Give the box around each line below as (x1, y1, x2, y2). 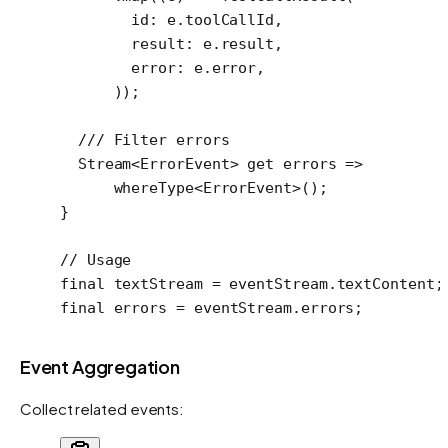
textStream (104, 274, 212, 293)
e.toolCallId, (158, 10, 284, 29)
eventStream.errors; (184, 298, 364, 317)
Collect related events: (20, 398, 185, 418)
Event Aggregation (20, 354, 180, 378)
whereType (60, 178, 194, 197)
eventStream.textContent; (220, 274, 444, 293)
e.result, (193, 34, 284, 53)
